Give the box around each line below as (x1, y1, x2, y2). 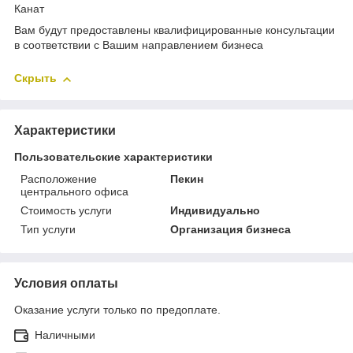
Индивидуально (170, 203, 261, 217)
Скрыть (14, 72, 57, 85)
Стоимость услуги (20, 203, 112, 217)
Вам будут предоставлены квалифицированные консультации (14, 24, 335, 37)
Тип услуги (20, 222, 76, 236)
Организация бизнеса (170, 222, 292, 236)
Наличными (35, 328, 95, 341)
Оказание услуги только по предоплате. (14, 303, 221, 316)
